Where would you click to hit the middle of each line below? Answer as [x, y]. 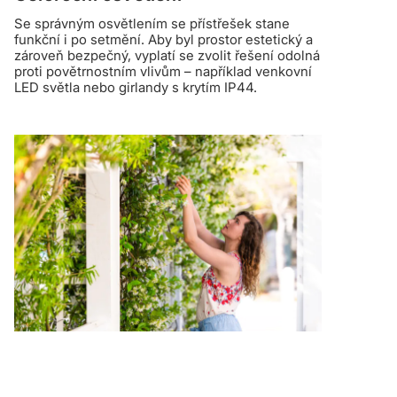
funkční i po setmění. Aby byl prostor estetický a [163, 39]
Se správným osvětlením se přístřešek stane [152, 23]
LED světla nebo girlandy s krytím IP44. [136, 87]
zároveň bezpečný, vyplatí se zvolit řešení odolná [167, 55]
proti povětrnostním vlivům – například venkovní [163, 71]
